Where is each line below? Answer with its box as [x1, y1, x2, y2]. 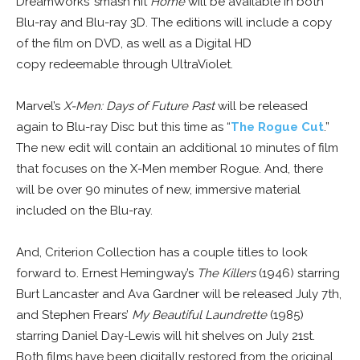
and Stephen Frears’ [16, 307, 132, 322]
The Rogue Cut [231, 119, 324, 134]
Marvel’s [16, 98, 63, 113]
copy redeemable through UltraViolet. [16, 56, 233, 72]
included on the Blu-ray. [16, 202, 153, 218]
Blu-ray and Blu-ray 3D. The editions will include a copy [16, 14, 332, 30]
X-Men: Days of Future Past [63, 98, 215, 113]
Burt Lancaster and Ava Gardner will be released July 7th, [16, 286, 342, 301]
